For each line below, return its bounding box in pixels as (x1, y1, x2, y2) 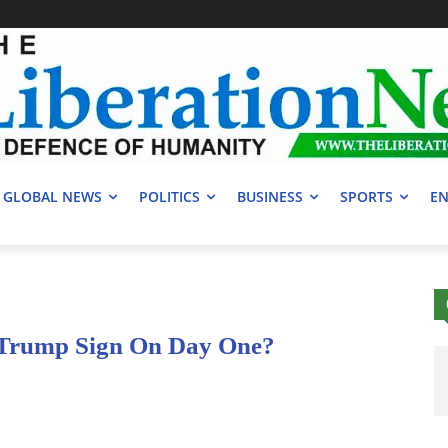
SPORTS (340, 187, 393, 207)
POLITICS (139, 187, 200, 207)
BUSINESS (237, 187, 303, 207)
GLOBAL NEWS (3, 187, 102, 207)
